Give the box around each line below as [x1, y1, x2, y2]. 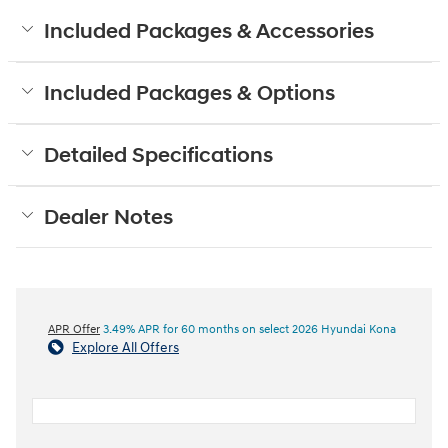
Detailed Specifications [44, 142, 273, 169]
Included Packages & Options [44, 80, 335, 107]
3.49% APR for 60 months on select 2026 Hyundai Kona [100, 321, 396, 337]
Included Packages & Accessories [44, 18, 374, 45]
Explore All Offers [72, 338, 179, 356]
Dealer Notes [44, 204, 173, 231]
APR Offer [48, 321, 100, 337]
